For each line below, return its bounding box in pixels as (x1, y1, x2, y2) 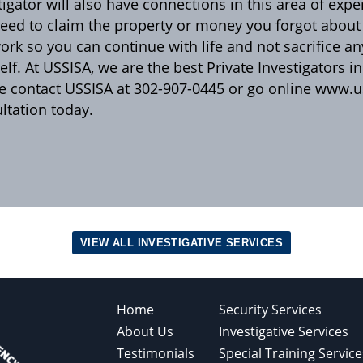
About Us (117, 322, 173, 340)
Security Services (219, 300, 322, 318)
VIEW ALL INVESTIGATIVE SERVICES (80, 237, 283, 250)
